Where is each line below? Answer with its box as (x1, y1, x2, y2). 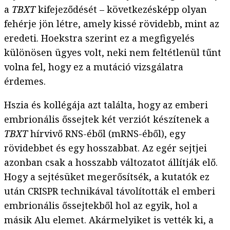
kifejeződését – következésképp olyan (35, 3, 207, 16)
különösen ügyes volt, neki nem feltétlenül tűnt (4, 46, 221, 59)
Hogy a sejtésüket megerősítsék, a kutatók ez (4, 170, 209, 183)
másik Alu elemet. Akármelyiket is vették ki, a (4, 214, 214, 226)
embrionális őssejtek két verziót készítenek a (4, 113, 209, 126)
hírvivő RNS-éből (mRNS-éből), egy (30, 127, 185, 140)
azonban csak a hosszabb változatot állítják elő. (4, 156, 218, 169)
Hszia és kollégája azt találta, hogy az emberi (4, 99, 208, 111)
